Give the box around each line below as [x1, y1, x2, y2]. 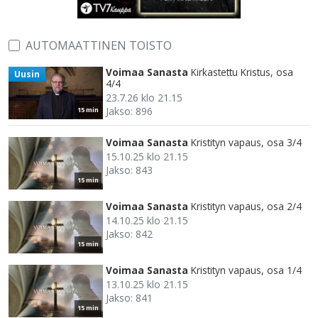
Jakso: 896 [106, 104, 153, 119]
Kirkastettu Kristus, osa [191, 65, 293, 79]
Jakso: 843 [106, 163, 153, 177]
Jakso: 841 [106, 291, 153, 305]
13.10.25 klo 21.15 [106, 278, 188, 292]
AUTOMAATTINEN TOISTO [26, 38, 172, 54]
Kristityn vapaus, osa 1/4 [191, 263, 302, 278]
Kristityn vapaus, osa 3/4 [191, 136, 302, 150]
